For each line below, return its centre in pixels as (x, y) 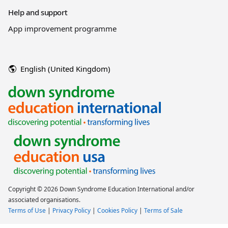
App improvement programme (62, 29)
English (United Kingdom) (65, 69)
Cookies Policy (117, 211)
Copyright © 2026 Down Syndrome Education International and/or (101, 189)
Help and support (38, 12)
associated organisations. (44, 200)
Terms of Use (27, 211)
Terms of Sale (163, 211)
